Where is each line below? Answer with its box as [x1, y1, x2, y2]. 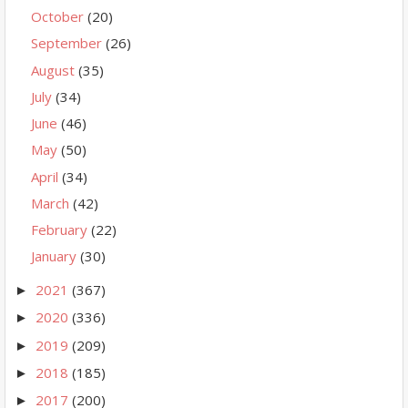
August [31, 60, 78, 79]
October [31, 7, 87, 25]
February [31, 220, 91, 239]
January [31, 247, 80, 266]
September [31, 34, 106, 53]
